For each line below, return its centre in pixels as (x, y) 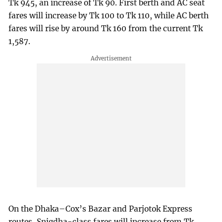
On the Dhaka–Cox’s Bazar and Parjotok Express (101, 209)
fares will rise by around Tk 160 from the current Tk (106, 28)
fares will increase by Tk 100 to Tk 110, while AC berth (109, 15)
